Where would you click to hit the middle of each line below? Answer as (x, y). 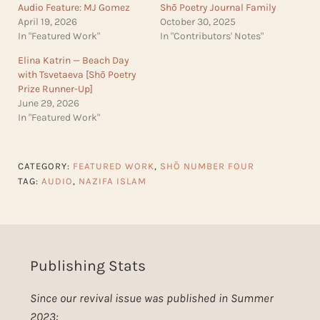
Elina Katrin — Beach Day (73, 61)
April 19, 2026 (47, 22)
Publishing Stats (87, 266)
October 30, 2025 (197, 22)
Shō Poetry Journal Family (218, 8)
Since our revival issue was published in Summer (151, 299)
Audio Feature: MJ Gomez (74, 8)
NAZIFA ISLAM (112, 181)
